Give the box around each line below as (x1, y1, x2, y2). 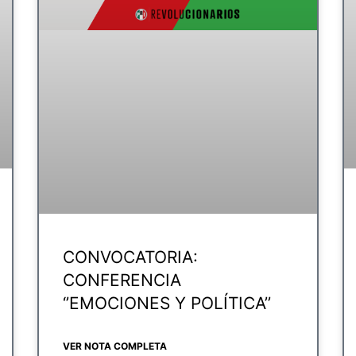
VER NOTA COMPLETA (63, 339, 168, 352)
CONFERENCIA (63, 269, 182, 290)
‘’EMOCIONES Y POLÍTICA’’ (63, 292, 272, 313)
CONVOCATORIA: (63, 246, 199, 267)
